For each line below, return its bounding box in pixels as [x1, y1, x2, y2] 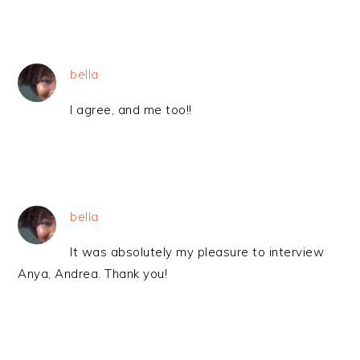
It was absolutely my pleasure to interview [70, 244, 325, 260]
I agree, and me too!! [70, 102, 192, 117]
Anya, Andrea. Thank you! [18, 266, 168, 281]
